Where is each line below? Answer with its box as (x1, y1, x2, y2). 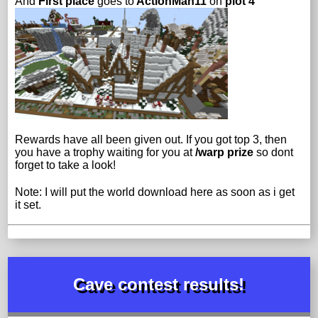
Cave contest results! (73, 274, 245, 294)
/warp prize (195, 146, 254, 158)
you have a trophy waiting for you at (15, 146, 196, 158)
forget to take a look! (15, 158, 116, 171)
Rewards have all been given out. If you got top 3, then (15, 133, 287, 146)
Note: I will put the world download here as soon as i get (15, 185, 295, 198)
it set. (15, 198, 42, 211)
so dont (253, 146, 294, 158)
